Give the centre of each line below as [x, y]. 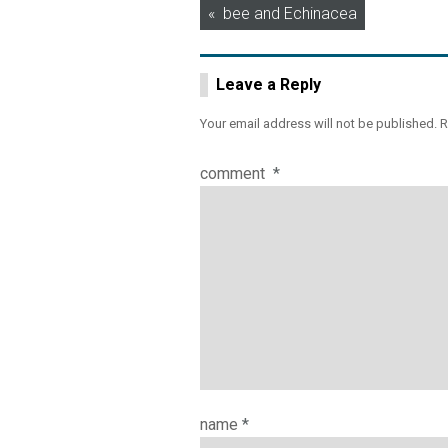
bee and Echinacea [290, 13]
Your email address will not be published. [318, 123]
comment [234, 173]
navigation [255, 51]
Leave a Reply [268, 84]
